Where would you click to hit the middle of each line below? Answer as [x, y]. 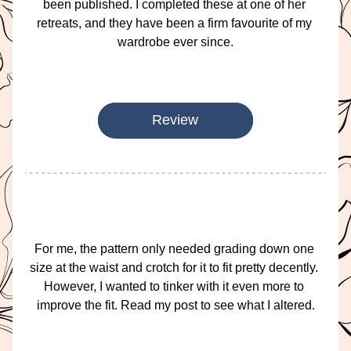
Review [175, 120]
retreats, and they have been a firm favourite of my [174, 23]
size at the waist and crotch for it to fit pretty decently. [174, 268]
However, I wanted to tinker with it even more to [174, 286]
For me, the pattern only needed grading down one [174, 249]
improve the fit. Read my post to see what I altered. [175, 305]
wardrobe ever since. [175, 42]
